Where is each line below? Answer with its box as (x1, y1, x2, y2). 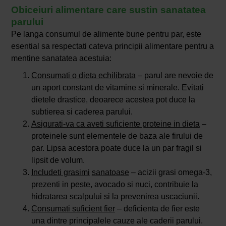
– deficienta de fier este (115, 204, 200, 213)
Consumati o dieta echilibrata (31, 71, 136, 80)
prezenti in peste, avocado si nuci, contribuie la (31, 180, 198, 189)
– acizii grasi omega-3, (129, 167, 212, 177)
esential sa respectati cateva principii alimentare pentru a (11, 41, 214, 50)
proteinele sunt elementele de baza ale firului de (31, 131, 203, 140)
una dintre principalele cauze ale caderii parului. (31, 216, 203, 225)
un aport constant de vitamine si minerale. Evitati (31, 83, 204, 92)
